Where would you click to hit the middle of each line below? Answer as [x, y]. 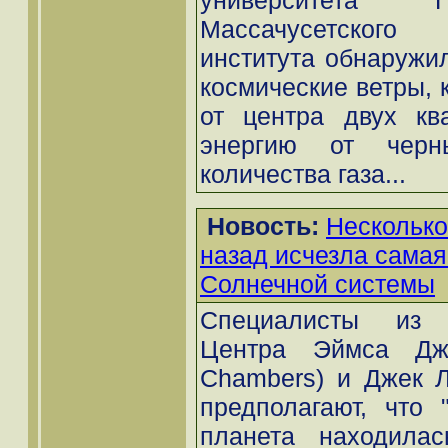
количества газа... [303, 174]
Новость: [263, 226]
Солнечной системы [317, 284]
